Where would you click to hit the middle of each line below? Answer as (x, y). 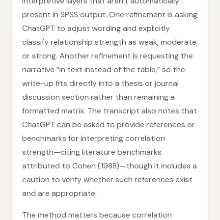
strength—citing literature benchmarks (92, 152)
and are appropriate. (59, 193)
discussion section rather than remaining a (98, 97)
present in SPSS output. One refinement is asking (110, 14)
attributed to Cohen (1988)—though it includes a (110, 166)
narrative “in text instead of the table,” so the (104, 69)
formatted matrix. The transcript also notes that (110, 111)
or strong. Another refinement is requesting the (108, 56)
